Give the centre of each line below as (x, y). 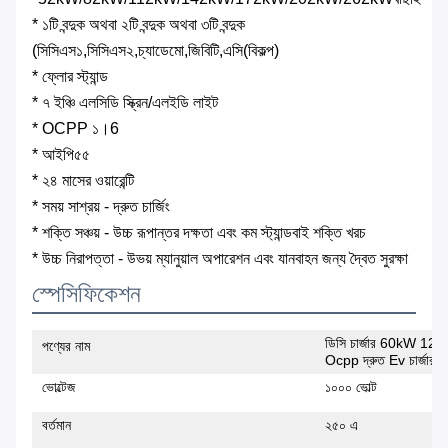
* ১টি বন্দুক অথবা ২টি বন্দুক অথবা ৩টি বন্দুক (138, 25)
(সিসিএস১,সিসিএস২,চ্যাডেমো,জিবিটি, (127, 51)
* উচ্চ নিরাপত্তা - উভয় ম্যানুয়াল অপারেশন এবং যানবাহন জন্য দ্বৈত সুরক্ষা (220, 259)
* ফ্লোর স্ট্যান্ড (70, 77)
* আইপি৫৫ (61, 155)
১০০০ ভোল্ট (351, 387)
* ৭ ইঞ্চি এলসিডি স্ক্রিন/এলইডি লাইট (125, 103)
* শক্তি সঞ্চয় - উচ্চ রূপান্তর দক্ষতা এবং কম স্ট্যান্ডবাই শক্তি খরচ (199, 233)
